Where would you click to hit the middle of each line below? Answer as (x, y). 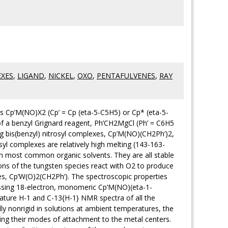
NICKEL (61, 76)
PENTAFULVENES (126, 76)
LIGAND (31, 76)
